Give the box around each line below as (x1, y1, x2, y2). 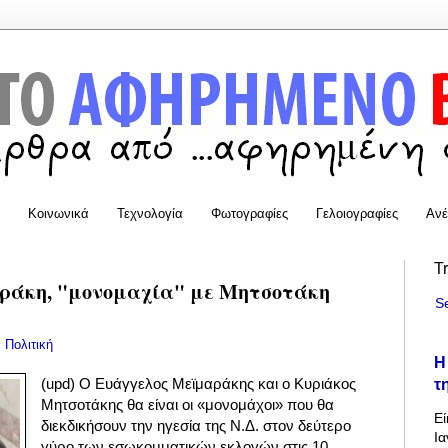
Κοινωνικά (28, 205, 89, 221)
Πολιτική (5, 337, 53, 352)
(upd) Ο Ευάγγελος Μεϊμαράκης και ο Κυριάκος (41, 375, 357, 393)
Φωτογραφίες (211, 205, 288, 221)
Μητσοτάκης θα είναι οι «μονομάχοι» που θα (41, 396, 335, 414)
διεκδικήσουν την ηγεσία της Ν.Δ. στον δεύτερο (41, 417, 352, 435)
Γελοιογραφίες (316, 205, 398, 221)
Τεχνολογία (117, 205, 183, 221)
